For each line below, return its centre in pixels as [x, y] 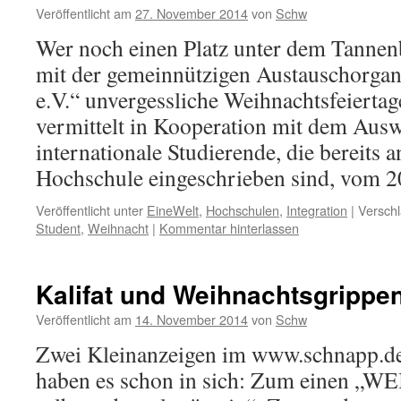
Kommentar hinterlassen [229, 228]
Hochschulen [243, 210]
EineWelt [173, 210]
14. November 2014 [192, 319]
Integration [317, 210]
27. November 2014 [192, 13]
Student [58, 228]
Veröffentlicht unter [90, 210]
